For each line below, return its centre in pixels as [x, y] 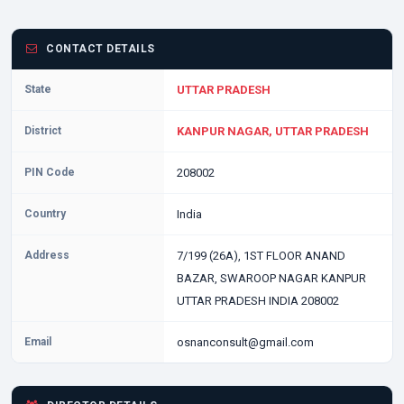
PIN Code [50, 172]
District [43, 131]
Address [47, 255]
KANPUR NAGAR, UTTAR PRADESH [272, 131]
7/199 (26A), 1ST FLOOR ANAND [261, 256]
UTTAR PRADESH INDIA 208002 [257, 301]
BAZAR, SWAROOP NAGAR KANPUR [271, 278]
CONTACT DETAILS [99, 49]
